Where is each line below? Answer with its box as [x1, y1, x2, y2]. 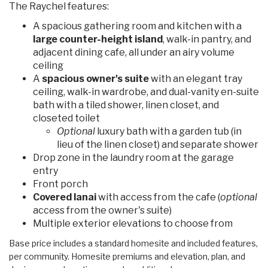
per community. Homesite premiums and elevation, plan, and [9, 251, 245, 261]
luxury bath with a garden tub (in [95, 125, 242, 137]
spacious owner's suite [42, 72, 149, 84]
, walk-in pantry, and [163, 33, 251, 45]
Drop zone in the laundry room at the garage [33, 151, 234, 163]
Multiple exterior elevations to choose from [33, 217, 233, 229]
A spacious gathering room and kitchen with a [33, 20, 242, 32]
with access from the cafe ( [98, 191, 220, 203]
